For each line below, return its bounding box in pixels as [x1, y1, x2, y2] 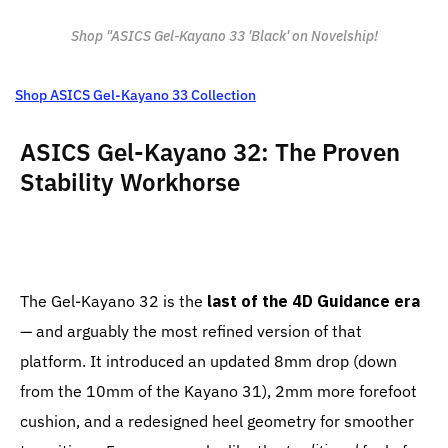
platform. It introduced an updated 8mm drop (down [20, 351, 397, 372]
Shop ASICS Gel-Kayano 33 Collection [15, 86, 256, 105]
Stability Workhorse [20, 166, 240, 199]
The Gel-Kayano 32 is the [20, 291, 207, 312]
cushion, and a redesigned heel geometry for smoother [20, 411, 414, 432]
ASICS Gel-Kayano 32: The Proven [20, 136, 400, 169]
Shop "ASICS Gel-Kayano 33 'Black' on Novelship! [70, 27, 378, 46]
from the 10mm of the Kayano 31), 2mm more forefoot [20, 381, 417, 402]
